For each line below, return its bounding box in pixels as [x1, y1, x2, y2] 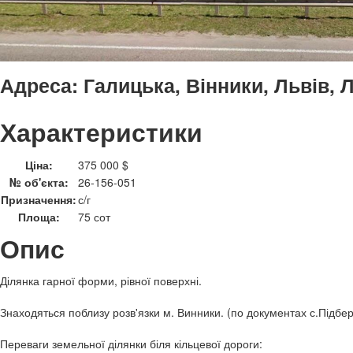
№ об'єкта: [9, 174, 69, 190]
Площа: [17, 209, 60, 225]
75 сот [78, 209, 110, 225]
